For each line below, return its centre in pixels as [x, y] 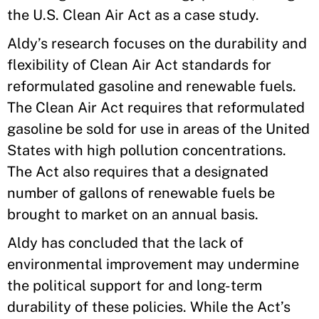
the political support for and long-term [135, 286]
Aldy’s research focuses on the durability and [157, 43]
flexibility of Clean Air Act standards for [139, 65]
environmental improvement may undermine [153, 264]
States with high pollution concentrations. [148, 150]
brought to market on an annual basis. [135, 214]
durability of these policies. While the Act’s [149, 307]
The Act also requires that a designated [138, 172]
